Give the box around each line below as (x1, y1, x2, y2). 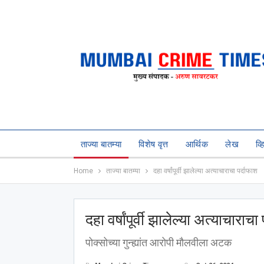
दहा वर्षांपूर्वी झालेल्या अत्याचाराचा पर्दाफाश (153, 167, 258, 175)
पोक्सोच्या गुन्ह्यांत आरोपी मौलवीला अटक (85, 236, 232, 249)
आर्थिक (185, 139, 209, 150)
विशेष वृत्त (138, 139, 169, 150)
